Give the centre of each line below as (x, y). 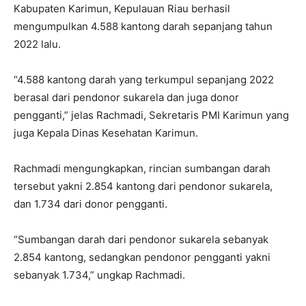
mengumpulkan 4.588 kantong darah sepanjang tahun (143, 27)
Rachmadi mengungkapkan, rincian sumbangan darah (142, 169)
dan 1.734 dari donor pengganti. (91, 204)
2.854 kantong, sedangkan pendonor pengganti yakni (142, 258)
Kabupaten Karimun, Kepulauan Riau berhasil (122, 9)
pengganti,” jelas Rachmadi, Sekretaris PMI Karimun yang (151, 115)
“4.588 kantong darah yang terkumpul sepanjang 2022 (144, 80)
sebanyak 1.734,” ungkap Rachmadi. (99, 275)
